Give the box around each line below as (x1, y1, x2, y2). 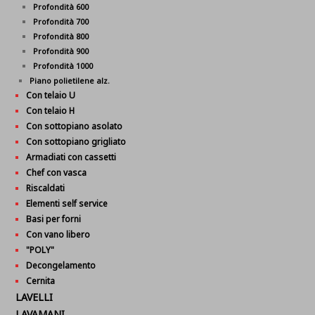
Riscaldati (26, 182, 65, 194)
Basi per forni (26, 213, 82, 225)
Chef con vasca (26, 167, 87, 179)
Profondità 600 (33, 1, 89, 12)
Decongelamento (26, 259, 96, 271)
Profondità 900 (33, 46, 89, 56)
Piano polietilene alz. (30, 75, 110, 86)
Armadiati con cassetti (26, 151, 117, 163)
